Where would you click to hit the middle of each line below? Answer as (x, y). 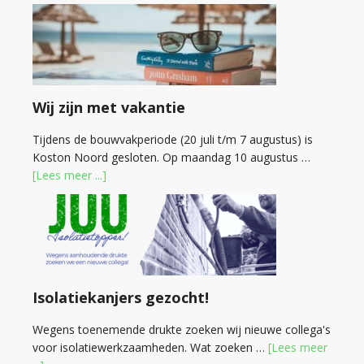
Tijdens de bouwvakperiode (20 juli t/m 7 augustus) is (173, 139)
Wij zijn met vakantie (109, 107)
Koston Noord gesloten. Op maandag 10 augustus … (171, 157)
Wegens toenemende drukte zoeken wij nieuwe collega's (182, 329)
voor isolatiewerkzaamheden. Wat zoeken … (150, 347)
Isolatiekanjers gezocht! (121, 297)
